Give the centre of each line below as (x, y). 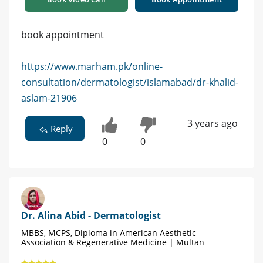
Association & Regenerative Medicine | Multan (113, 242)
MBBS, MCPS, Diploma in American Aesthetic (109, 232)
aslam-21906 (49, 98)
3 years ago (212, 124)
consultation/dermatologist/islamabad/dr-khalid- (130, 82)
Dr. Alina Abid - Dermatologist (91, 215)
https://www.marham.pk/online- (92, 67)
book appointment (63, 35)
